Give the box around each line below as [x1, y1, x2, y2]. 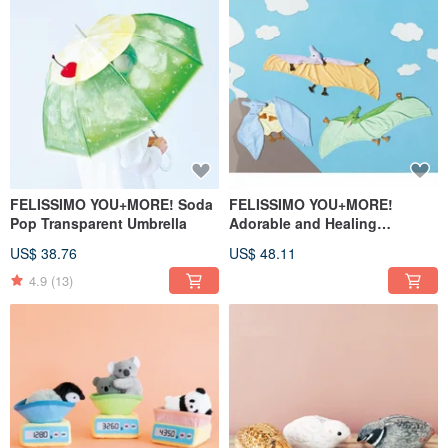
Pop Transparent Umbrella [10, 213, 187, 234]
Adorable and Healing [229, 213, 377, 234]
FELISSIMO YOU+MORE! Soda [10, 194, 213, 215]
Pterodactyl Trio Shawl [229, 232, 382, 253]
